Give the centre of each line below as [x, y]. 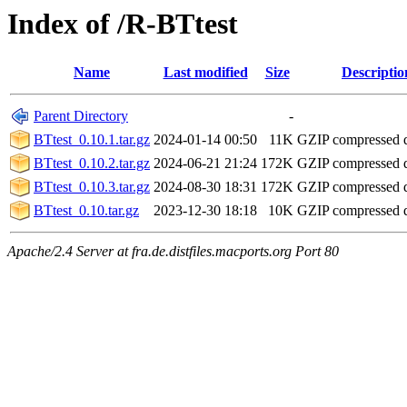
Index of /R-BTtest [123, 24]
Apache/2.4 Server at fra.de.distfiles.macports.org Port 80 [173, 252]
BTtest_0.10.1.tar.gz [92, 140]
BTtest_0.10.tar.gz [86, 211]
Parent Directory [81, 116]
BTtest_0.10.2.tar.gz [92, 164]
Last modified [205, 73]
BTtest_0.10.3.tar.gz [92, 187]
